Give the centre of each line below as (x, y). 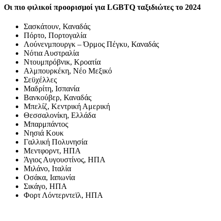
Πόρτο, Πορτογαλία (55, 36)
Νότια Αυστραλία (51, 53)
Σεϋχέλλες (40, 80)
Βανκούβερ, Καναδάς (57, 98)
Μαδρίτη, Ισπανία (52, 89)
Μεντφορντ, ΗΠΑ (52, 151)
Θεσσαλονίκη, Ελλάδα (60, 115)
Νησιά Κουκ (44, 133)
